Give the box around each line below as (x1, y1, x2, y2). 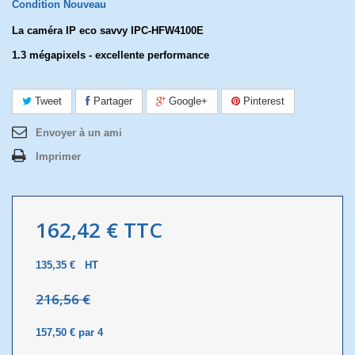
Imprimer (36, 151, 81, 162)
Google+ (166, 95, 208, 107)
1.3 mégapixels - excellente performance (12, 49, 209, 61)
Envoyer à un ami (36, 127, 122, 139)
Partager (90, 95, 132, 107)
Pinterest (240, 95, 284, 107)
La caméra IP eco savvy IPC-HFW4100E (12, 25, 204, 36)
